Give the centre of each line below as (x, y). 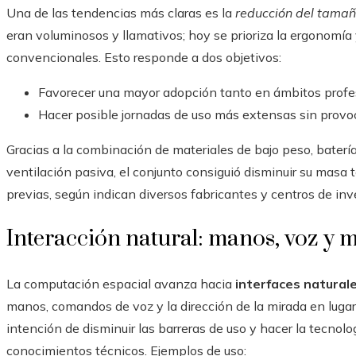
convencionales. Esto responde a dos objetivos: (144, 58)
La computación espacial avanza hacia (121, 284)
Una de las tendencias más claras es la (121, 13)
